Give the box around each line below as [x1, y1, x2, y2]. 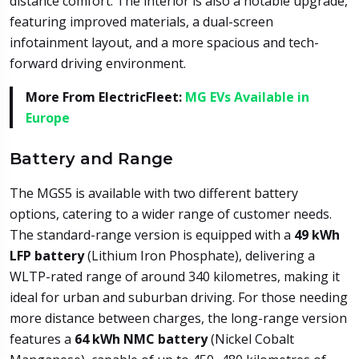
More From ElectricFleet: [26, 88, 185, 107]
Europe [26, 109, 70, 127]
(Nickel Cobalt [208, 330, 294, 349]
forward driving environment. [10, 54, 186, 73]
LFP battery [10, 247, 84, 265]
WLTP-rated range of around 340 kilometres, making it [10, 268, 340, 286]
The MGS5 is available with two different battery [10, 184, 298, 203]
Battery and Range [10, 149, 173, 169]
